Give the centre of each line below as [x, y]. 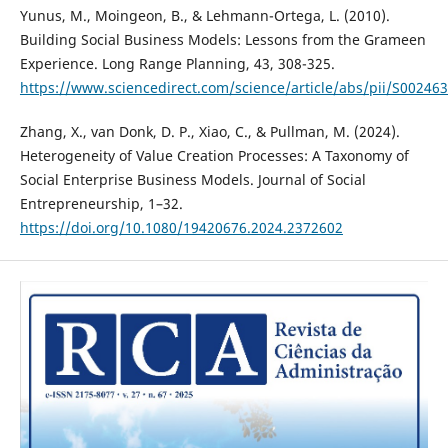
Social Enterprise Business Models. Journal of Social [192, 180]
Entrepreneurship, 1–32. [101, 204]
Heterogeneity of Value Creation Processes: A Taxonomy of [214, 156]
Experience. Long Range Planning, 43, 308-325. [177, 64]
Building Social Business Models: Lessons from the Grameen [222, 40]
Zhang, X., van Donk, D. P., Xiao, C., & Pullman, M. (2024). [209, 132]
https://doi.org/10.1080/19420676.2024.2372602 [181, 228]
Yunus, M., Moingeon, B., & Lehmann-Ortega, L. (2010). [204, 16]
